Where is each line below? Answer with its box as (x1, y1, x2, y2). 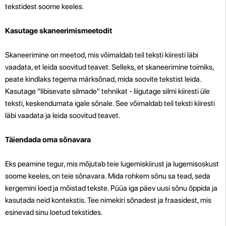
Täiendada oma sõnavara (5, 135, 91, 144)
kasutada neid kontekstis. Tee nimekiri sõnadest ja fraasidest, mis (5, 195, 211, 205)
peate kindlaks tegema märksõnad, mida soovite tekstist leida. (5, 74, 201, 84)
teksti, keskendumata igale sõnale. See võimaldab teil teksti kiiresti (5, 98, 215, 108)
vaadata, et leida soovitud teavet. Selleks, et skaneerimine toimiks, (5, 62, 214, 72)
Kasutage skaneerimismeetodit (5, 26, 112, 35)
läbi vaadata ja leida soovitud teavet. (5, 110, 121, 120)
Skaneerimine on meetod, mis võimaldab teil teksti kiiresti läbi (5, 50, 198, 60)
